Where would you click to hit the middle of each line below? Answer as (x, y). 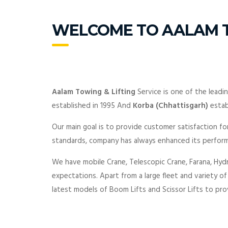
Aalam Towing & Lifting (95, 92)
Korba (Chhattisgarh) (172, 106)
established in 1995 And (92, 106)
